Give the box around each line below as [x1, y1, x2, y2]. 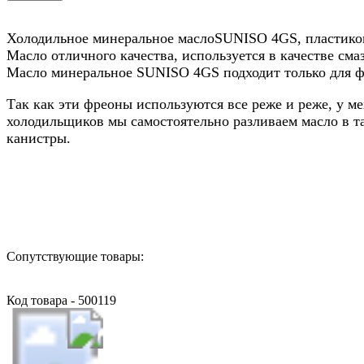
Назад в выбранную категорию [6, 190, 180, 205]
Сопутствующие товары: [6, 249, 144, 263]
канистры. [6, 129, 71, 146]
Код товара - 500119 [6, 292, 116, 307]
